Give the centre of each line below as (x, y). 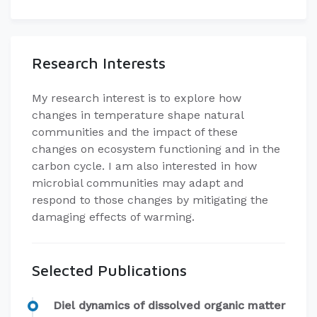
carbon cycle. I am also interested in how (144, 166)
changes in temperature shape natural (138, 115)
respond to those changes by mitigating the (150, 200)
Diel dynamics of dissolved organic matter (169, 305)
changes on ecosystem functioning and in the (156, 149)
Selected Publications (109, 270)
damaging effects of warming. (113, 217)
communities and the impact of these (135, 132)
